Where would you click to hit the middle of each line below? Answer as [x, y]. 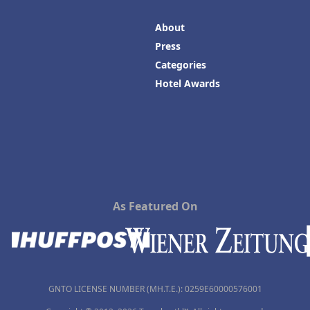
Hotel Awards [188, 83]
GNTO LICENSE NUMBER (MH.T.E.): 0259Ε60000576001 [155, 289]
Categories [181, 65]
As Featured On [155, 206]
